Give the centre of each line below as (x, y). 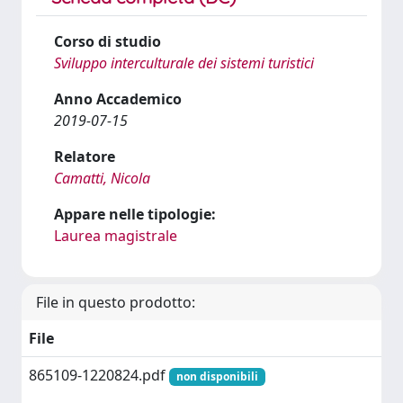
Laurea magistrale (116, 236)
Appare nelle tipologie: (135, 214)
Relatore (85, 157)
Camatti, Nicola (102, 178)
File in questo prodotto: (116, 302)
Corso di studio (107, 41)
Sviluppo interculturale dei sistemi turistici (184, 63)
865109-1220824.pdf (99, 375)
